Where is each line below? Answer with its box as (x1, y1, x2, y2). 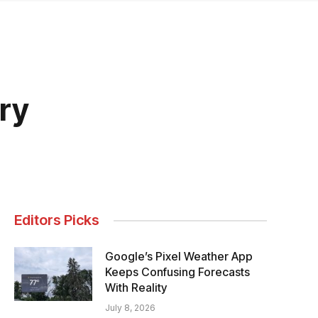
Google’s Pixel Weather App (105, 249, 253, 263)
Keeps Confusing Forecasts (105, 265, 250, 279)
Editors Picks (14, 212, 99, 229)
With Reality (105, 280, 167, 295)
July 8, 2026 (105, 302, 155, 313)
